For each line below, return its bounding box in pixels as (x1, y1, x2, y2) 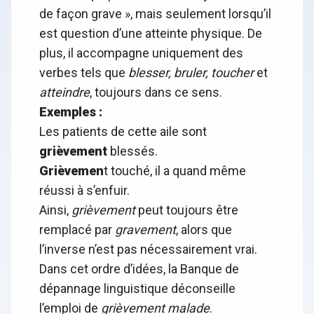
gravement (115, 222, 176, 238)
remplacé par (39, 222, 115, 238)
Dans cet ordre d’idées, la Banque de (39, 261, 239, 277)
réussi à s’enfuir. (39, 183, 130, 198)
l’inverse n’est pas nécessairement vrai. (39, 242, 257, 257)
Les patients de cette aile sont (39, 124, 207, 139)
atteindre (39, 85, 90, 100)
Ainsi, (39, 203, 71, 218)
